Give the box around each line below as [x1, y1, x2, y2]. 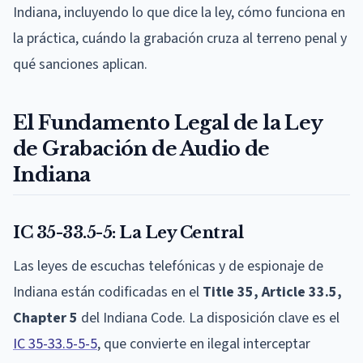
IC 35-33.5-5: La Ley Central [13, 222, 243, 242]
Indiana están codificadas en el [13, 281, 203, 302]
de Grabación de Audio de [13, 136, 270, 160]
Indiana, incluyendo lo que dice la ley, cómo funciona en [13, 2, 345, 23]
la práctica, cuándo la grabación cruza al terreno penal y [13, 28, 347, 49]
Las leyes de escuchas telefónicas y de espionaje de [13, 255, 323, 276]
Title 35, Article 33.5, [203, 281, 342, 302]
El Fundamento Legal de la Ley [13, 110, 323, 135]
